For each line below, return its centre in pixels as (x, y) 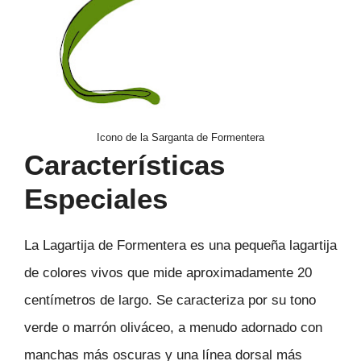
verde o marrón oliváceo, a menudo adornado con (173, 327)
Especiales (96, 198)
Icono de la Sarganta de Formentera (180, 137)
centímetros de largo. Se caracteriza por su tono (170, 300)
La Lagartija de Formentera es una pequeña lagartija (180, 245)
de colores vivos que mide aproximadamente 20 (168, 272)
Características (124, 164)
